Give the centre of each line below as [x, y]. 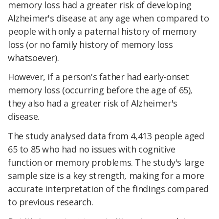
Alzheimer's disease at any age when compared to [109, 18]
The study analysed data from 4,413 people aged [106, 136]
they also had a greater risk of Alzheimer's [93, 103]
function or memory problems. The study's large [106, 163]
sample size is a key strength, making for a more [106, 176]
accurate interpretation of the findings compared [108, 189]
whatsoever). [33, 57]
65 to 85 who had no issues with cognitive [92, 149]
